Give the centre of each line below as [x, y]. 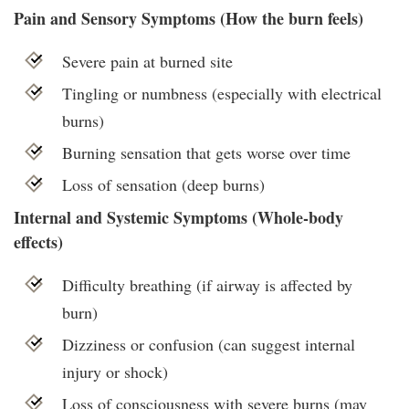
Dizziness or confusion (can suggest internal [208, 345]
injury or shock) [115, 372]
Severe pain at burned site [147, 61]
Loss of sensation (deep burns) [163, 184]
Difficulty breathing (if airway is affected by [207, 285]
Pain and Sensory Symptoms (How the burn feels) [189, 18]
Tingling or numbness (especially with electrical [221, 93]
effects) [38, 242]
